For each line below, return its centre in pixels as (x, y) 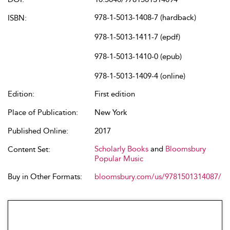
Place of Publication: (43, 112)
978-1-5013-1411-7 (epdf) (137, 37)
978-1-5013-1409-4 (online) (140, 76)
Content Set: (29, 149)
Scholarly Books (121, 149)
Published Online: (38, 131)
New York (111, 112)
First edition (115, 94)
